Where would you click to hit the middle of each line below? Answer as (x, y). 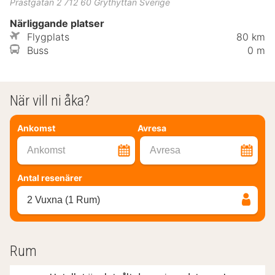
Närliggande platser (57, 23)
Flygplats (48, 37)
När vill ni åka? (50, 100)
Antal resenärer (50, 177)
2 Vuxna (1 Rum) (64, 199)
